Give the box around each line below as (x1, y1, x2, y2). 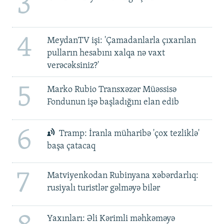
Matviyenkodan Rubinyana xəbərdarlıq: (46, 171, 198, 181)
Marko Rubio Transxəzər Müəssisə (46, 85, 176, 95)
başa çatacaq (46, 141, 95, 151)
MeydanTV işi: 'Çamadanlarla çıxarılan (46, 35, 196, 45)
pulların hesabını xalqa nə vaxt (46, 48, 165, 58)
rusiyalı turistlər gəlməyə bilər (46, 183, 160, 193)
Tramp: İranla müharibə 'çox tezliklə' (57, 129, 200, 139)
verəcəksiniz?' (46, 60, 99, 70)
